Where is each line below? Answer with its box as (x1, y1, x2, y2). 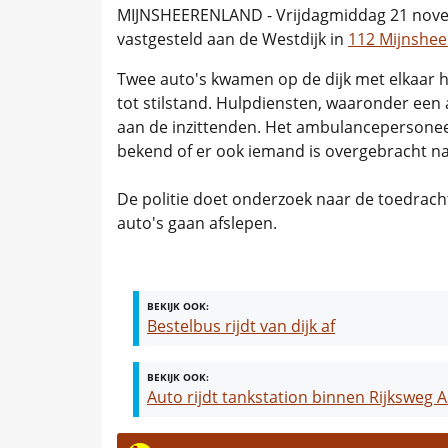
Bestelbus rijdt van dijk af (147, 315, 335, 338)
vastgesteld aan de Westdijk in (117, 28, 348, 51)
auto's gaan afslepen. (117, 212, 277, 235)
